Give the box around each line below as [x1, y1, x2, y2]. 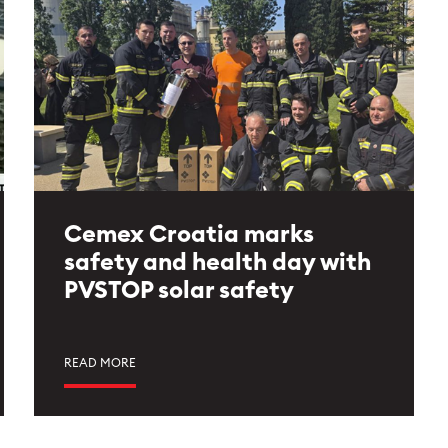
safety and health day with [64, 251, 371, 275]
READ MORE [64, 357, 136, 369]
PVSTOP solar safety [64, 279, 294, 303]
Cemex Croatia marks [64, 223, 314, 247]
